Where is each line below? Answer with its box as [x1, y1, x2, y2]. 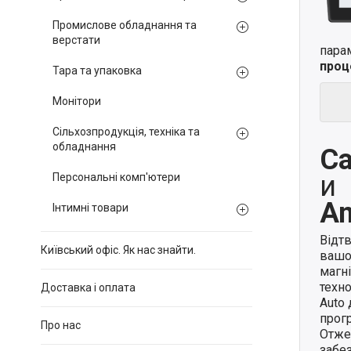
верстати [52, 34, 100, 46]
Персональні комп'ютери [52, 171, 180, 183]
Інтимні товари [52, 201, 128, 214]
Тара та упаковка [52, 64, 142, 77]
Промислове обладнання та [52, 19, 197, 31]
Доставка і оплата [41, 281, 136, 294]
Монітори [52, 95, 101, 107]
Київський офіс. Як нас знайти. [41, 244, 196, 256]
